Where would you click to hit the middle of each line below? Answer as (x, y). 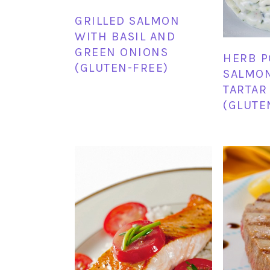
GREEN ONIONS (121, 52)
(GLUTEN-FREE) (122, 67)
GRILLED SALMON (127, 20)
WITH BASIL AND (125, 36)
